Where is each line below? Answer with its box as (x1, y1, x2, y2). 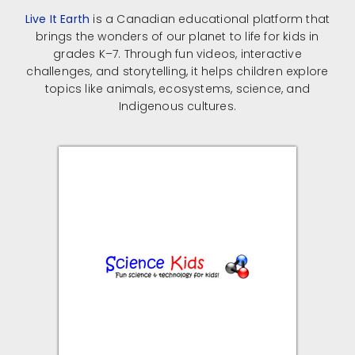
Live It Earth (25, 10, 90, 27)
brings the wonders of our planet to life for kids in (36, 28, 319, 44)
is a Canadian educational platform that (90, 10, 330, 27)
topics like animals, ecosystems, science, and (44, 80, 310, 97)
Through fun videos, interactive (124, 45, 302, 62)
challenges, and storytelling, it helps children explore (26, 63, 329, 79)
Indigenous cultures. (119, 97, 236, 114)
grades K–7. (53, 45, 121, 62)
